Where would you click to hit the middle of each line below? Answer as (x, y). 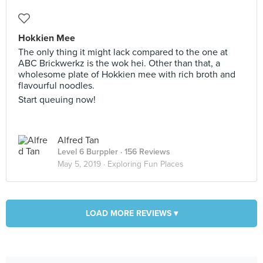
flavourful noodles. (56, 86)
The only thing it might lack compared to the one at (123, 52)
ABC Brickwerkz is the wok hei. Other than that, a (119, 63)
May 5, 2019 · (82, 164)
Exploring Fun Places (146, 164)
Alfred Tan (78, 140)
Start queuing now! (57, 100)
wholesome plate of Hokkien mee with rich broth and (127, 75)
